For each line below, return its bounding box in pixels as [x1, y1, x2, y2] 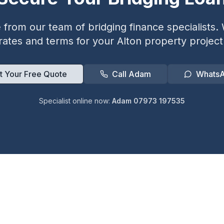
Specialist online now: [39, 96, 112, 105]
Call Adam [111, 69, 151, 79]
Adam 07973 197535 [112, 96, 185, 105]
